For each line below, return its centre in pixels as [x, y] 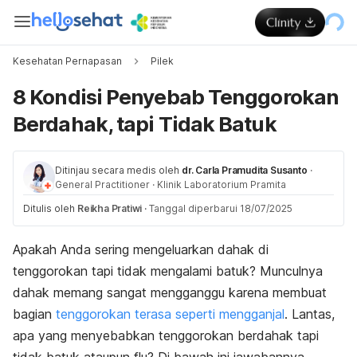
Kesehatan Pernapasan [67, 61]
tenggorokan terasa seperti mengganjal [170, 314]
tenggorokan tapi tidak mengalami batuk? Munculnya [168, 271]
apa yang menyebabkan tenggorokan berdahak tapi [166, 335]
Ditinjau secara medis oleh [117, 170]
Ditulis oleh [50, 208]
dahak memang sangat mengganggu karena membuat [170, 292]
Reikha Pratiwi [110, 208]
